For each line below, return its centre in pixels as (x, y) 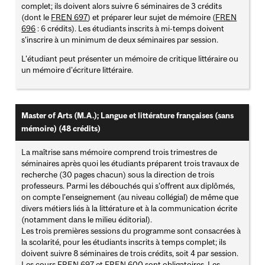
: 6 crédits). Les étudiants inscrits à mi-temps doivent (130, 29)
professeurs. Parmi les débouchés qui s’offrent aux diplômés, (128, 186)
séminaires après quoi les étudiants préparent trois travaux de (130, 164)
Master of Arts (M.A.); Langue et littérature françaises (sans (128, 116)
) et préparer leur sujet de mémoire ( (152, 17)
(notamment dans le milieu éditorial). (87, 220)
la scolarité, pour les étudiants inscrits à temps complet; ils (124, 242)
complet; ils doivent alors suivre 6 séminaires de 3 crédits (122, 6)
